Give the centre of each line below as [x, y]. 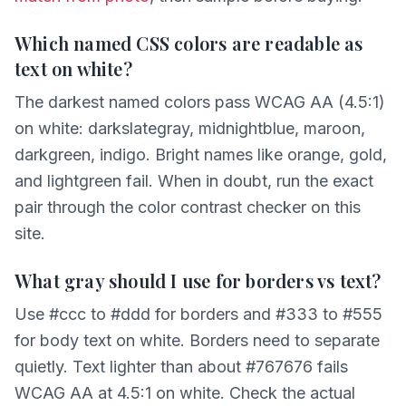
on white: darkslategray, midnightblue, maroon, [190, 128]
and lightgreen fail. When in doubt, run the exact [194, 181]
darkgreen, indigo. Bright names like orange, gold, [201, 155]
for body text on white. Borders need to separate [197, 340]
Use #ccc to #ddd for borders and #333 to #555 [198, 314]
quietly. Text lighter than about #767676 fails [181, 367]
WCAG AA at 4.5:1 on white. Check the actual [185, 393]
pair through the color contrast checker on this [188, 207]
